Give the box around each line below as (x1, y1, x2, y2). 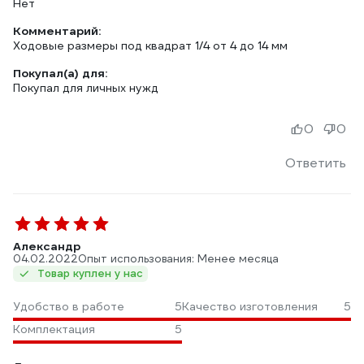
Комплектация (13, 322, 95, 336)
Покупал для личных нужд (13, 80, 158, 95)
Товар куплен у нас (37, 266, 143, 280)
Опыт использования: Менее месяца (78, 252, 279, 266)
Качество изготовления (182, 299, 318, 314)
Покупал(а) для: (13, 66, 107, 80)
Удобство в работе (13, 299, 124, 314)
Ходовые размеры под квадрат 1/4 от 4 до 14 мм (13, 38, 288, 53)
